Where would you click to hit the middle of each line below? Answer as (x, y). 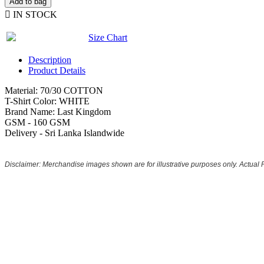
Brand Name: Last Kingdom (58, 112)
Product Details (57, 71)
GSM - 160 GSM (37, 123)
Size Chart (108, 38)
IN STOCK (34, 15)
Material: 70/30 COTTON (54, 91)
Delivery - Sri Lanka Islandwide (66, 133)
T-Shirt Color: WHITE (47, 101)
